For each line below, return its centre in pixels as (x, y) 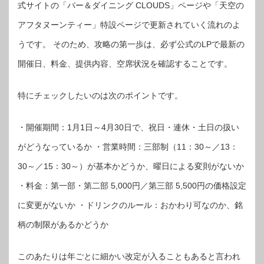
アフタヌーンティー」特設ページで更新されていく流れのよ (129, 24)
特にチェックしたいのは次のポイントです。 (100, 95)
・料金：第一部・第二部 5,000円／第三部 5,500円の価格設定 (132, 185)
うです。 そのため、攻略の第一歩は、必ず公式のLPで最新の (131, 44)
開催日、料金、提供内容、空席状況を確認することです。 (125, 63)
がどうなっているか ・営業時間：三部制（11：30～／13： (128, 146)
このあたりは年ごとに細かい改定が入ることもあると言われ (129, 256)
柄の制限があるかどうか (63, 224)
